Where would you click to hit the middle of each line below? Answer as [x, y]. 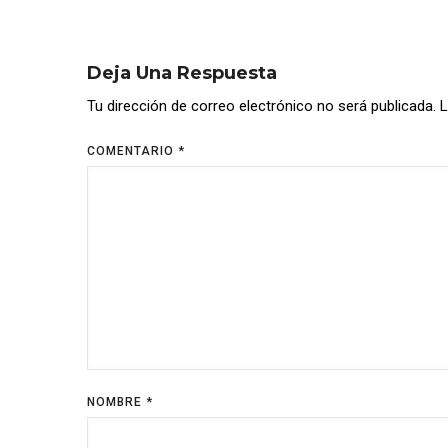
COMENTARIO [132, 151]
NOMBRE [116, 402]
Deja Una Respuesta [182, 73]
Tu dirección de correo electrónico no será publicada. [261, 106]
